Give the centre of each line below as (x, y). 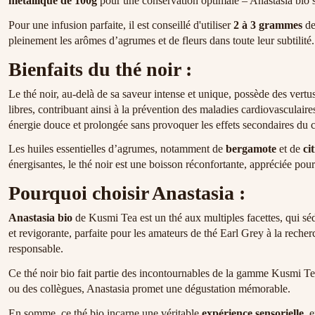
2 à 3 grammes (268, 25)
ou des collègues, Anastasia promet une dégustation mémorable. (149, 288)
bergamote (251, 149)
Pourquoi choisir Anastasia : (127, 193)
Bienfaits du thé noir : (100, 69)
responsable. (36, 249)
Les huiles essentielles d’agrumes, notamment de (117, 149)
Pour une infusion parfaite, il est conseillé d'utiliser (121, 25)
